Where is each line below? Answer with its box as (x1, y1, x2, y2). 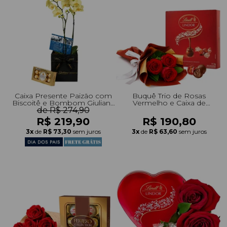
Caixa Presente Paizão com (14, 91, 112, 100)
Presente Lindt (143, 105, 195, 115)
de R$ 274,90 (36, 105, 90, 115)
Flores (52, 105, 74, 115)
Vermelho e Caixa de (132, 98, 206, 107)
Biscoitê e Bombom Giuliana (12, 98, 115, 107)
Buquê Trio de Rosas (132, 91, 206, 100)
